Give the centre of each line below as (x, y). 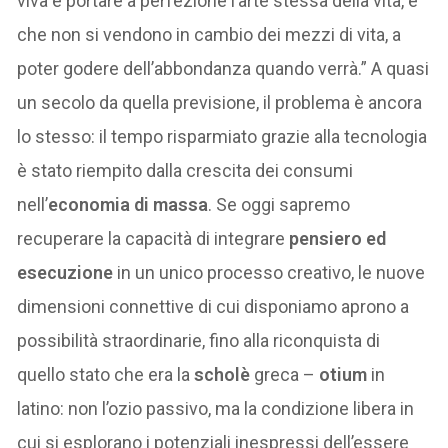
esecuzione (65, 272)
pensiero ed (338, 238)
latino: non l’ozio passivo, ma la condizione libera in (216, 408)
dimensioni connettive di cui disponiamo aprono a (213, 306)
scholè (222, 374)
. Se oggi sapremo (279, 204)
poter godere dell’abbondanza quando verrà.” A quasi (223, 68)
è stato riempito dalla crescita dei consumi (185, 170)
